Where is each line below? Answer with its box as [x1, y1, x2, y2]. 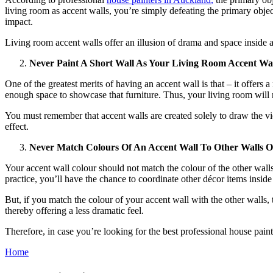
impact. [5, 16, 35, 27]
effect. [5, 121, 31, 132]
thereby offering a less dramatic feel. [5, 205, 146, 216]
